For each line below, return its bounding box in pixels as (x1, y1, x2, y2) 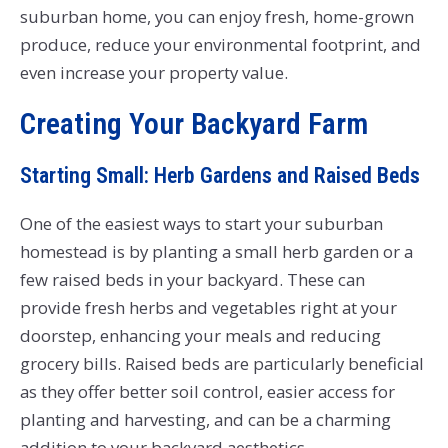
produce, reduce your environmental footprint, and (19, 33, 421, 57)
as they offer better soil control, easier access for (19, 379, 395, 403)
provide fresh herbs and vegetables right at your (19, 295, 397, 319)
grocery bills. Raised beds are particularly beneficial (19, 351, 424, 375)
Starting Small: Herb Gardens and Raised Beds (19, 163, 420, 189)
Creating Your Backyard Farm (19, 106, 368, 142)
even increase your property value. (19, 61, 288, 85)
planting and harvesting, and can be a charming (19, 407, 391, 431)
